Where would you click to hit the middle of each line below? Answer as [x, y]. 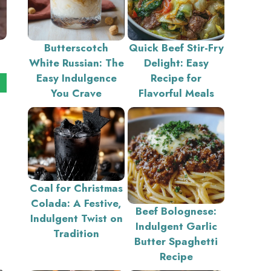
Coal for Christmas [76, 188]
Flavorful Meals [176, 93]
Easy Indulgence [76, 78]
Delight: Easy [176, 63]
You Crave [76, 93]
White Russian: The [76, 63]
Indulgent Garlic [176, 226]
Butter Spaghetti [176, 241]
